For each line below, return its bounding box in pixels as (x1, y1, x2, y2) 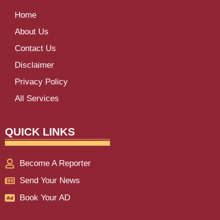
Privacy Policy (15, 77, 68, 87)
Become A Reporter (20, 159, 91, 168)
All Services (15, 94, 59, 104)
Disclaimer (15, 60, 54, 70)
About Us (15, 27, 49, 37)
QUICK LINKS (5, 126, 75, 138)
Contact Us (15, 44, 56, 54)
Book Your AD (20, 193, 70, 203)
